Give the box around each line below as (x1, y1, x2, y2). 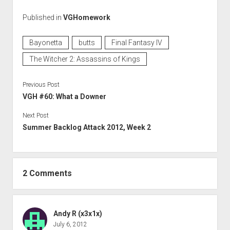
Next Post (22, 112, 49, 120)
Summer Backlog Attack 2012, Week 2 (22, 123, 151, 132)
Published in (22, 13, 63, 22)
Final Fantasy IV (111, 39, 162, 47)
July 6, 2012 (53, 221, 87, 228)
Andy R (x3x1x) (53, 209, 102, 218)
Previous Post (22, 81, 60, 89)
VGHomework (63, 13, 110, 22)
